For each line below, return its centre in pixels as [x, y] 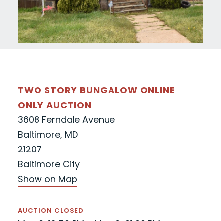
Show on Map [47, 179]
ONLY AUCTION [55, 105]
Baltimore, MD [48, 135]
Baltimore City [49, 164]
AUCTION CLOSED [51, 211]
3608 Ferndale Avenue [66, 120]
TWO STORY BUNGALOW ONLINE [96, 90]
